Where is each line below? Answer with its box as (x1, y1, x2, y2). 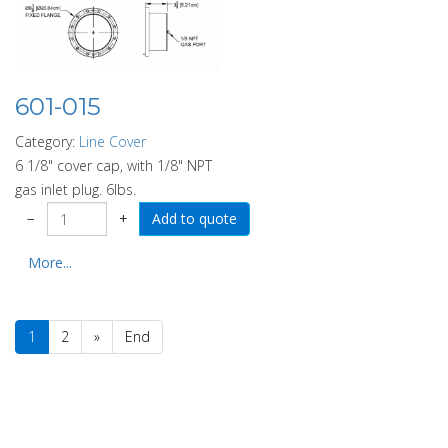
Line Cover (79, 132, 146, 151)
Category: (15, 132, 79, 151)
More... (28, 253, 72, 272)
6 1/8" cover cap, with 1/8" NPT (15, 156, 212, 175)
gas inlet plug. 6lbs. (15, 180, 136, 199)
